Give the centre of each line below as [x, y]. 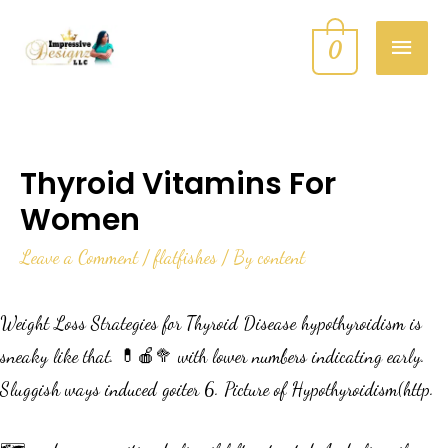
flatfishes [185, 257]
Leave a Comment [79, 257]
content [281, 257]
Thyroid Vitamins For [178, 184]
